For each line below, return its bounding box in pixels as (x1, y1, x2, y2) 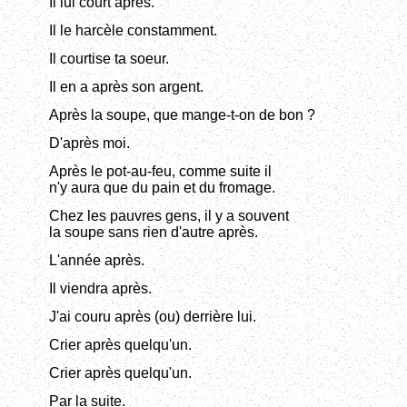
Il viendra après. (49, 281, 152, 297)
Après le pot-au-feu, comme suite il (49, 164, 272, 180)
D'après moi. (49, 135, 130, 152)
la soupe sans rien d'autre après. (49, 224, 258, 241)
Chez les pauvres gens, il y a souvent (49, 208, 289, 224)
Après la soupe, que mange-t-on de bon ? (49, 107, 315, 124)
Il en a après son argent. (49, 79, 203, 95)
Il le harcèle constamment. (49, 23, 217, 39)
